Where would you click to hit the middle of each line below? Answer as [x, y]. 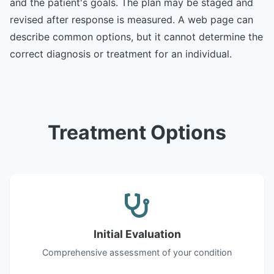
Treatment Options [137, 132]
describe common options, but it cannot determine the [136, 36]
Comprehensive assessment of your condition [137, 252]
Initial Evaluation [137, 234]
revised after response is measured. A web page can [131, 19]
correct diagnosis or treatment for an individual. [121, 54]
